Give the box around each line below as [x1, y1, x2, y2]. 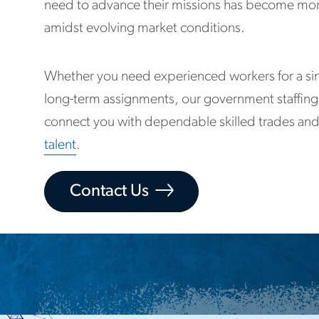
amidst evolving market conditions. [44, 21, 245, 36]
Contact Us [70, 183, 149, 200]
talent [44, 138, 76, 152]
